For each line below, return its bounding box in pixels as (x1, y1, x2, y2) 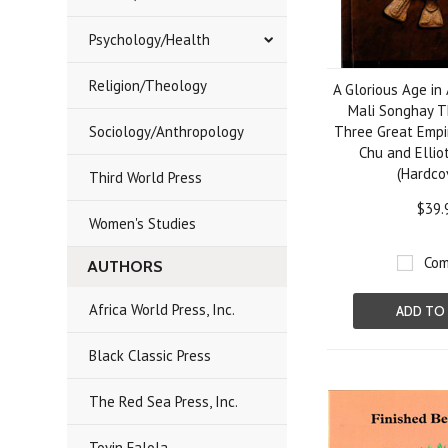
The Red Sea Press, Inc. (89, 392, 239, 411)
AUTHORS (87, 257, 164, 276)
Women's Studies (89, 214, 197, 233)
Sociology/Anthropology (89, 122, 245, 141)
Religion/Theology (89, 76, 208, 95)
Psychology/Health (89, 30, 211, 49)
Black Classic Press (89, 346, 212, 365)
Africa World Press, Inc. (89, 300, 236, 319)
